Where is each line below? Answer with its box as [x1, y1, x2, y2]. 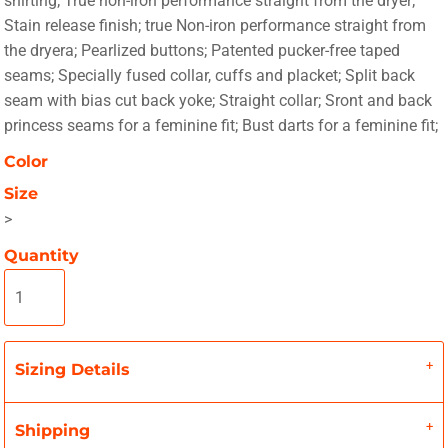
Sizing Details [15, 359, 131, 380]
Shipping [15, 420, 91, 441]
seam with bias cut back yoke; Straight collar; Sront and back [4, 91, 433, 111]
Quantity [4, 245, 80, 266]
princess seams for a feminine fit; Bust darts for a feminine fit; [4, 116, 439, 136]
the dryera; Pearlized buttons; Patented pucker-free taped [4, 41, 401, 61]
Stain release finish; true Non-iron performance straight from [4, 16, 427, 36]
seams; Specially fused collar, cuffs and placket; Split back [4, 66, 416, 86]
